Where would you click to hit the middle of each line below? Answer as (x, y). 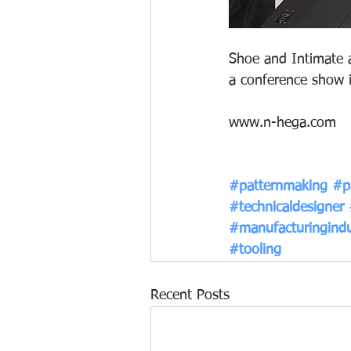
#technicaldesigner (286, 207)
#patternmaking (278, 186)
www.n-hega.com (282, 123)
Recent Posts (190, 295)
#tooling (255, 250)
